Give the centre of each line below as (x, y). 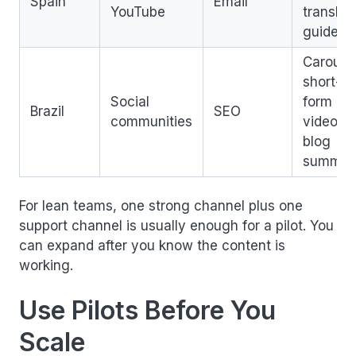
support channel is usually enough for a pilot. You (176, 226)
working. (46, 265)
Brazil (47, 111)
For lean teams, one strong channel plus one (161, 206)
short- (322, 82)
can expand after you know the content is (152, 246)
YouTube (138, 12)
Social (130, 102)
